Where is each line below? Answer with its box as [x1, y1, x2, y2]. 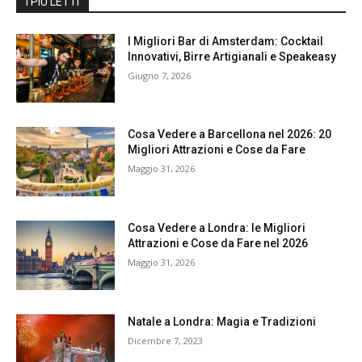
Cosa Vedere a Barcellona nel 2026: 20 [128, 128, 332, 141]
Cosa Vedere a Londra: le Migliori [128, 221, 306, 234]
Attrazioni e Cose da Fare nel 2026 [128, 236, 309, 250]
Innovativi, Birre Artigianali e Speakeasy [128, 49, 337, 63]
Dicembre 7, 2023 [128, 334, 204, 347]
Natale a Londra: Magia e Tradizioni [128, 314, 317, 328]
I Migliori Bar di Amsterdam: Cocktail [128, 34, 324, 48]
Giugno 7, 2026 [128, 69, 192, 82]
